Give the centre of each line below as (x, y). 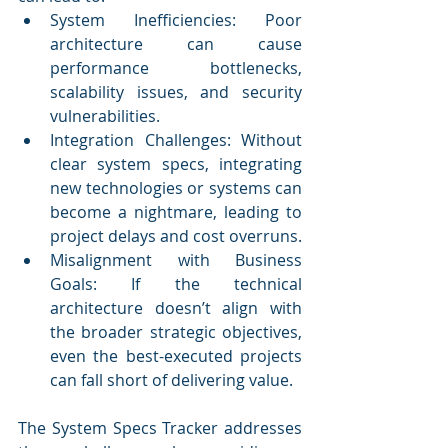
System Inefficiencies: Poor (176, 19)
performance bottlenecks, (176, 67)
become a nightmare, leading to (176, 211)
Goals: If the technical (176, 283)
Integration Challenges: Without (176, 139)
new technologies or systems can (176, 187)
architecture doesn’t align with (176, 307)
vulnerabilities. (105, 115)
